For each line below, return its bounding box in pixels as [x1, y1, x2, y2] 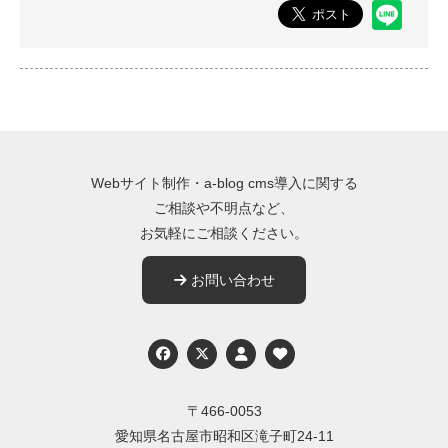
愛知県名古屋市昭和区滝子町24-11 [114, 427, 334, 444]
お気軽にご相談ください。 [140, 224, 308, 241]
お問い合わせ [186, 271, 275, 288]
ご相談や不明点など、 [154, 199, 294, 216]
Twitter [208, 344, 250, 361]
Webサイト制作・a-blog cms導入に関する [90, 174, 358, 191]
